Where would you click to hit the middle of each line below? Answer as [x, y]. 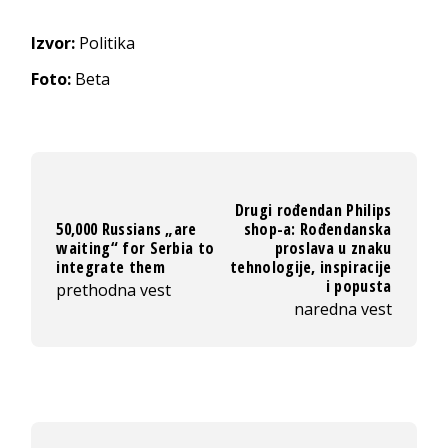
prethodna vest [114, 289]
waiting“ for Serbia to [135, 247]
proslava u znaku [333, 247]
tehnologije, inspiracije [310, 266]
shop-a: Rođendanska [317, 228]
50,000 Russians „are [126, 228]
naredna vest [342, 308]
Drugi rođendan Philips [313, 209]
